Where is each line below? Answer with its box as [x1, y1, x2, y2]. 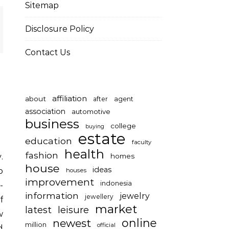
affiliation [52, 94, 87, 103]
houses [66, 167, 86, 174]
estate [78, 130, 126, 148]
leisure [58, 204, 89, 216]
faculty [132, 139, 151, 146]
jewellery [85, 193, 113, 200]
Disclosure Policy [25, 24, 94, 34]
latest [25, 204, 52, 216]
